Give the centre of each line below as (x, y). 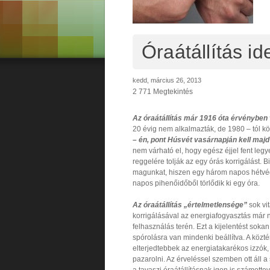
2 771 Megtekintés (163, 91)
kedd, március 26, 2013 (167, 80)
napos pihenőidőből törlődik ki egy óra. (196, 183)
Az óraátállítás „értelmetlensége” (190, 205)
